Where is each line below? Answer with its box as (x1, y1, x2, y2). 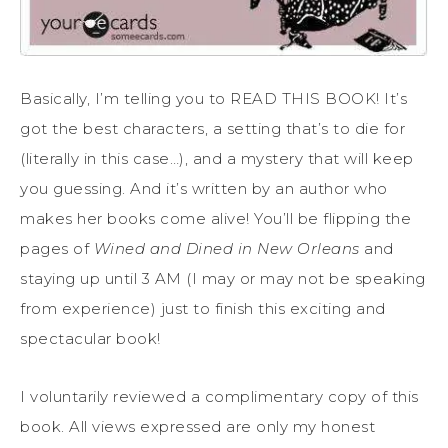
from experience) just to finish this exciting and (20, 298, 386, 318)
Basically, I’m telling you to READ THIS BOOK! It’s (20, 88, 407, 108)
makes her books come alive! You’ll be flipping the (20, 208, 411, 228)
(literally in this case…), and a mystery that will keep (20, 148, 414, 168)
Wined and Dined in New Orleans (93, 238, 360, 258)
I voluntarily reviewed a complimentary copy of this (20, 386, 419, 406)
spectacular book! (20, 328, 161, 348)
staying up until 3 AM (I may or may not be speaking (20, 268, 426, 288)
